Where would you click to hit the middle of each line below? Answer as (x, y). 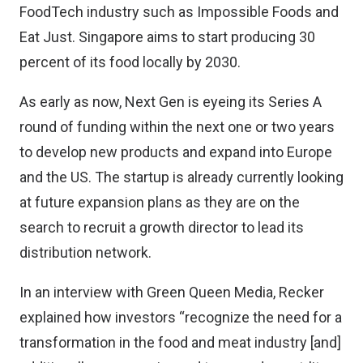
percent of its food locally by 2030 (128, 62)
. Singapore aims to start (152, 37)
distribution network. (85, 252)
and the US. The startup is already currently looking (181, 177)
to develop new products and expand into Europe (176, 152)
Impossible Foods (254, 12)
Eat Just (46, 37)
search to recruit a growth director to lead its (162, 227)
